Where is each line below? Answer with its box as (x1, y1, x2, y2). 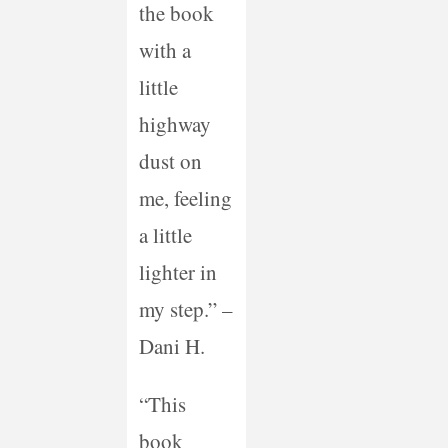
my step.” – (138, 295, 233, 324)
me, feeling (138, 184, 232, 213)
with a (138, 36, 191, 65)
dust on (138, 147, 202, 176)
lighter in (138, 258, 217, 287)
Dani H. (138, 332, 205, 361)
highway (138, 110, 211, 139)
